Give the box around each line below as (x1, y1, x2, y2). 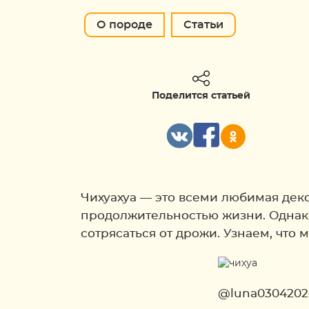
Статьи (183, 19, 223, 30)
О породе (97, 19, 152, 30)
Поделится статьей (152, 91, 251, 101)
